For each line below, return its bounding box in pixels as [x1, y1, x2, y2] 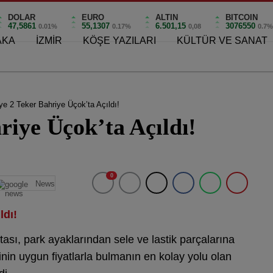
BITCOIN [225, 12, 258, 22]
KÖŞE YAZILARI [83, 35, 156, 46]
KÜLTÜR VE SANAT [177, 35, 268, 46]
